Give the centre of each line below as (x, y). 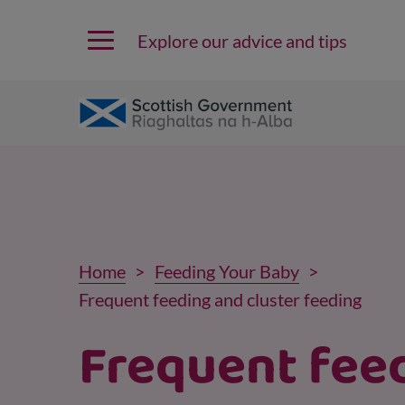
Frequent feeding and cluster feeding (220, 299)
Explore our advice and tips (242, 40)
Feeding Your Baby (227, 271)
